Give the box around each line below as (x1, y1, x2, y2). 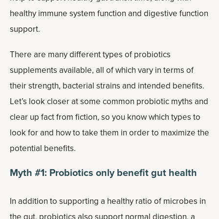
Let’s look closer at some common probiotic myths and (10, 95, 208, 108)
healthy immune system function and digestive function (10, 7, 208, 20)
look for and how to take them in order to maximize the (10, 127, 209, 139)
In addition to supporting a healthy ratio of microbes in (10, 195, 206, 207)
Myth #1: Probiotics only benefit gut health (10, 165, 197, 180)
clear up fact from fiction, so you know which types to (10, 111, 200, 123)
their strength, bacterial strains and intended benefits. (10, 80, 204, 92)
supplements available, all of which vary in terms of (10, 64, 194, 76)
